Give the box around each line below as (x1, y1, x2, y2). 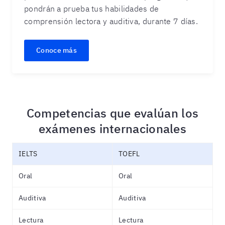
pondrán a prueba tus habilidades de (24, 4, 159, 14)
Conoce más (36, 46, 77, 55)
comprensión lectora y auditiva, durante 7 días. (24, 16, 198, 26)
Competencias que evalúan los (26, 105, 199, 121)
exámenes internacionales (38, 121, 187, 137)
